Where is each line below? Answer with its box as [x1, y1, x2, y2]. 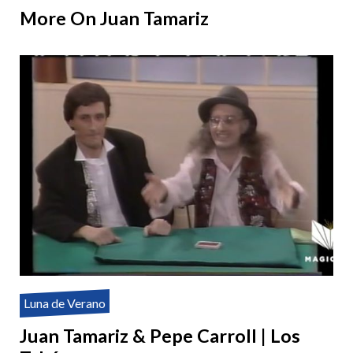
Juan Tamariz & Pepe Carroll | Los [20, 325, 300, 347]
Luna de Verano [24, 295, 106, 311]
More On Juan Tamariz [20, 7, 209, 30]
